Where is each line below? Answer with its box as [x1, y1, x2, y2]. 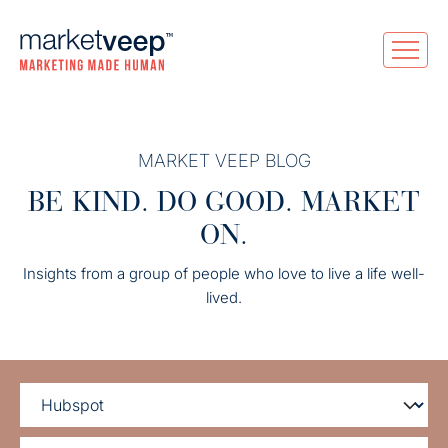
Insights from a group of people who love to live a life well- [23, 264, 425, 283]
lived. [206, 288, 242, 307]
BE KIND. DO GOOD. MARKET [28, 185, 420, 219]
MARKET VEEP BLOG [137, 150, 311, 171]
